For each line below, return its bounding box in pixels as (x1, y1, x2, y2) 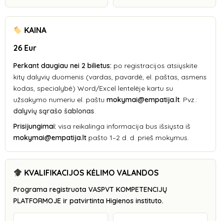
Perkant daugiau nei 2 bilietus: (13, 61, 111, 70)
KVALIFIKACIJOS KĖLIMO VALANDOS (22, 168, 159, 178)
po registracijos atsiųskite (111, 61, 197, 70)
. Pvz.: (180, 95, 197, 104)
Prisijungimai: (13, 122, 56, 131)
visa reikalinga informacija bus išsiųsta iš (56, 122, 190, 131)
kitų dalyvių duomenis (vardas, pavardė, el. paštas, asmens (13, 73, 207, 81)
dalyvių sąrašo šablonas (13, 107, 94, 115)
